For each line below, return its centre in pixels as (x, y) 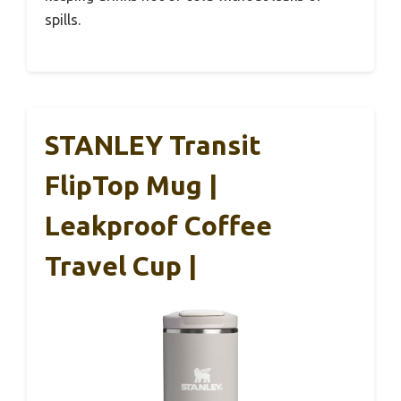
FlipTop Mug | (131, 185)
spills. (63, 19)
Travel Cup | (121, 265)
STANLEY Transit (153, 145)
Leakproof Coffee (158, 225)
